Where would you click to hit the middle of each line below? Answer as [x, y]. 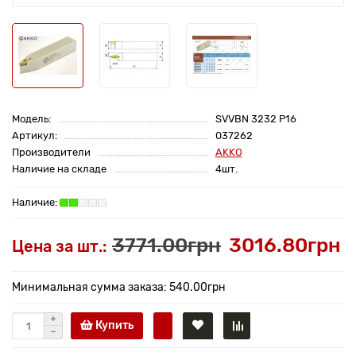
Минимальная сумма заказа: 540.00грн [119, 288]
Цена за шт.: [60, 247]
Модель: [31, 119]
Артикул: [35, 136]
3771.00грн [166, 245]
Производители [51, 153]
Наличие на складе [59, 169]
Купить [113, 326]
